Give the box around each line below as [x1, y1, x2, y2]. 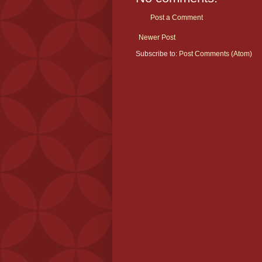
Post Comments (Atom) [179, 50, 252, 58]
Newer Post [139, 33, 175, 42]
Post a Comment [150, 13, 203, 22]
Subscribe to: [136, 50, 179, 58]
